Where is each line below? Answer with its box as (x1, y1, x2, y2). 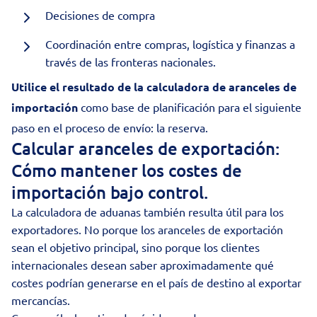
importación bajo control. (11, 181, 209, 203)
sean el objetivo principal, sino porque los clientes (11, 240, 260, 254)
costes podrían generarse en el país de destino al (11, 275, 258, 289)
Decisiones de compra (45, 8, 155, 22)
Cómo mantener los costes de (11, 159, 242, 181)
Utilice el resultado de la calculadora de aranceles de (11, 79, 296, 94)
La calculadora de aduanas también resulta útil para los (11, 204, 284, 219)
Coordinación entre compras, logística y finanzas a (45, 37, 295, 51)
